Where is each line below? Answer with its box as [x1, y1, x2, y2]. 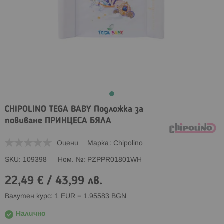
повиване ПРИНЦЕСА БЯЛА [5, 116, 111, 125]
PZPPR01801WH [85, 156, 144, 163]
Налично [16, 210, 46, 217]
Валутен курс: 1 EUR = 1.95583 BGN [5, 193, 126, 200]
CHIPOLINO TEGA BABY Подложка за [5, 105, 143, 114]
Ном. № [58, 156, 83, 163]
